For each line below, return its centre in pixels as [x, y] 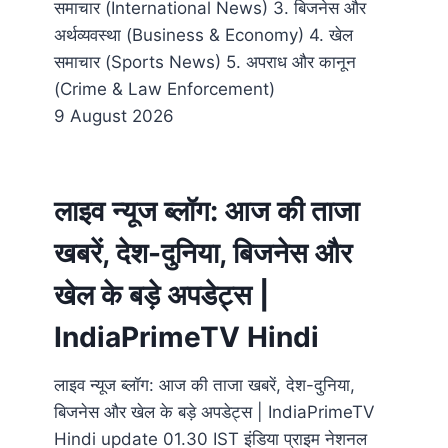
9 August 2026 [114, 116]
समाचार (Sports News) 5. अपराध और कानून [205, 62]
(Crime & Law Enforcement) [164, 89]
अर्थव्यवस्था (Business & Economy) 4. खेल [203, 35]
